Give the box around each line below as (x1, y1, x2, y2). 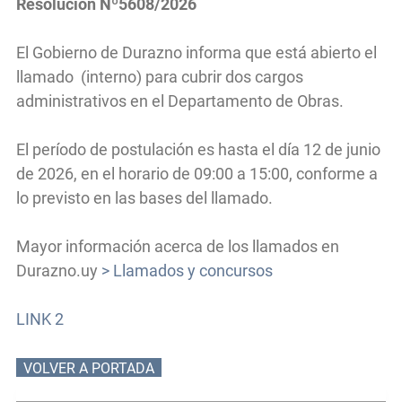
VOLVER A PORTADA (23, 360, 154, 378)
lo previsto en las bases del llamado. (16, 188, 273, 208)
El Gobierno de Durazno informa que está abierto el (16, 43, 377, 63)
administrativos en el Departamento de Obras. (16, 92, 344, 111)
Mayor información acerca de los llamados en (16, 237, 339, 257)
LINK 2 (16, 310, 64, 329)
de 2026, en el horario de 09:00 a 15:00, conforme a (16, 164, 378, 184)
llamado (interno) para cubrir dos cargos (16, 67, 303, 87)
